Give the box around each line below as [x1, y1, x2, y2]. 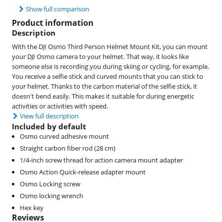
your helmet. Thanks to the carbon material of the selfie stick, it [12, 82, 197, 91]
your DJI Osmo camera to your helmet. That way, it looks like [12, 52, 189, 61]
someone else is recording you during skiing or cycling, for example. [12, 62, 209, 71]
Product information [12, 17, 94, 29]
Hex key [20, 203, 44, 213]
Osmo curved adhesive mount [20, 132, 109, 141]
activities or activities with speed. [12, 102, 108, 111]
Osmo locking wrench [20, 191, 83, 201]
